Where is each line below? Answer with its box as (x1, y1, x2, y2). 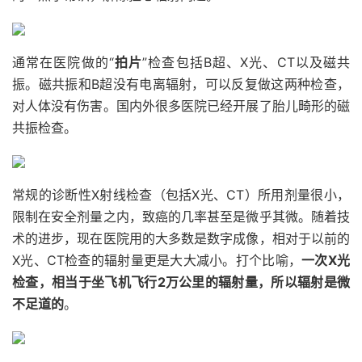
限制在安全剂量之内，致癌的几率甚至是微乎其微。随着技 (12, 208, 350, 225)
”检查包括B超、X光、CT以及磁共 (142, 54, 351, 70)
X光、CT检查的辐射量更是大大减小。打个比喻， (12, 252, 302, 268)
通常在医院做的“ (12, 54, 114, 70)
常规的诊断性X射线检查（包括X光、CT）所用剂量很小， (12, 187, 350, 203)
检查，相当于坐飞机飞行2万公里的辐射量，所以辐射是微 (12, 274, 350, 290)
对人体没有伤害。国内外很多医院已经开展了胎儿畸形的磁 (12, 98, 350, 114)
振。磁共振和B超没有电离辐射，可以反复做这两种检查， (12, 76, 350, 92)
